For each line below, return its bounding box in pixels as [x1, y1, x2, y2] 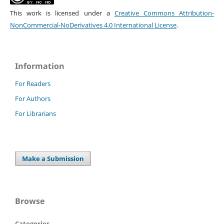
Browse [15, 195, 44, 206]
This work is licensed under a [9, 8, 114, 17]
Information [15, 60, 64, 71]
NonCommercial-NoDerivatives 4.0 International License [9, 20, 176, 29]
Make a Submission [22, 153, 84, 163]
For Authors [15, 93, 50, 103]
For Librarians [15, 108, 56, 118]
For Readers [15, 78, 50, 88]
